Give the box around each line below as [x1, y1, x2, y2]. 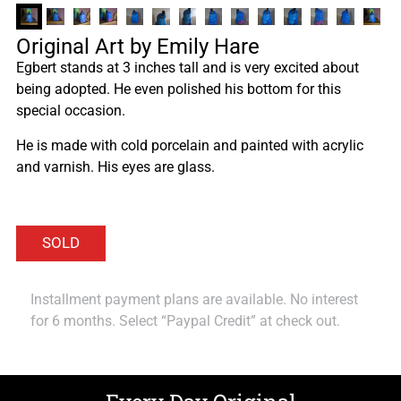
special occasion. [16, 102, 125, 120]
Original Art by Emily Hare [16, 34, 260, 60]
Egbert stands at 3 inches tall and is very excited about [16, 59, 359, 77]
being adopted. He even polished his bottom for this [16, 81, 341, 98]
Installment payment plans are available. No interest [30, 290, 358, 308]
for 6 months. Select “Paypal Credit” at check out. [30, 311, 340, 329]
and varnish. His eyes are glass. [16, 158, 215, 175]
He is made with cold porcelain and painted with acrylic [16, 136, 363, 154]
